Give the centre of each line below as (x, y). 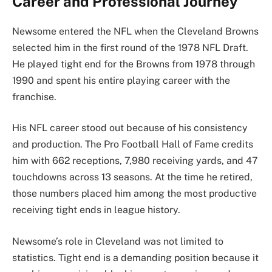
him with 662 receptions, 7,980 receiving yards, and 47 (135, 161)
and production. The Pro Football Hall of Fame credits (133, 144)
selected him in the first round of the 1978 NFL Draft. (130, 47)
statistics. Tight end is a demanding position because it (135, 257)
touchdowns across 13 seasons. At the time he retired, (132, 177)
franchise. (34, 97)
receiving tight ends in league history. (96, 210)
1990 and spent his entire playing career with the (121, 80)
